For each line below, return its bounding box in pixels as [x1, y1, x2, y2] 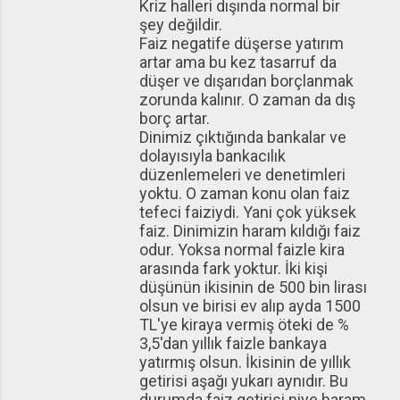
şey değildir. [139, 15, 222, 34]
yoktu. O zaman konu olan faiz [139, 184, 350, 203]
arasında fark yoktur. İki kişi [139, 259, 328, 278]
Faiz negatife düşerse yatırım [139, 34, 344, 53]
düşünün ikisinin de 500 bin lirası [139, 278, 367, 296]
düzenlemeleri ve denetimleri [139, 165, 346, 184]
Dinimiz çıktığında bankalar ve [139, 128, 346, 146]
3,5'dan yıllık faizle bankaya [139, 334, 327, 353]
